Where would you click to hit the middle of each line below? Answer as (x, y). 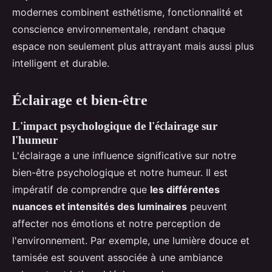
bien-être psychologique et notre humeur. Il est (120, 173)
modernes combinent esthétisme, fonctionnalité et (127, 12)
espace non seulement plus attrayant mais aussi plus (133, 46)
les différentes (185, 190)
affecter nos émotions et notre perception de (116, 224)
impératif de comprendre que (81, 190)
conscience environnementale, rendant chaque (119, 29)
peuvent (207, 207)
